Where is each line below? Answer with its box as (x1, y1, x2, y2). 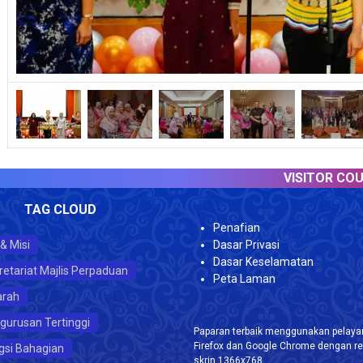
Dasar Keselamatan (213, 255, 314, 268)
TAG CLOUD (23, 202, 96, 217)
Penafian (213, 221, 260, 234)
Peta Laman (213, 272, 275, 285)
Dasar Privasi (213, 238, 280, 251)
